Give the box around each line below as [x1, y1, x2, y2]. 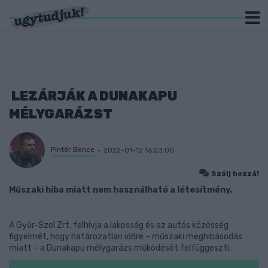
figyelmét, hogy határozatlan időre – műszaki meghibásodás [9, 232, 242, 242]
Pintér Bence [51, 145, 95, 154]
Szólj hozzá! [211, 169, 259, 178]
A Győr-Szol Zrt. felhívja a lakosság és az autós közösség [9, 220, 229, 230]
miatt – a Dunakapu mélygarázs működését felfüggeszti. [9, 243, 231, 253]
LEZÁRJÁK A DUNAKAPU [9, 88, 177, 104]
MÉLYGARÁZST [9, 106, 112, 122]
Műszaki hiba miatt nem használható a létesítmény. [9, 185, 232, 195]
